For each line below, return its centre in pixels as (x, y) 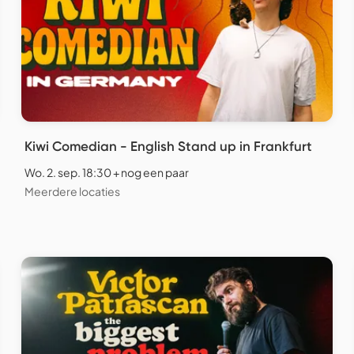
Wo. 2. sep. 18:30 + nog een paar (107, 172)
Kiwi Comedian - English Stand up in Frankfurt (168, 146)
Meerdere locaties (72, 191)
